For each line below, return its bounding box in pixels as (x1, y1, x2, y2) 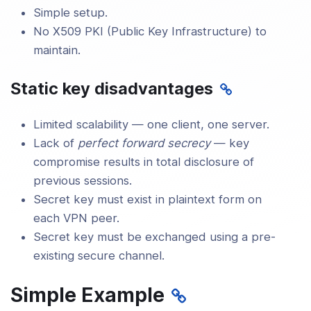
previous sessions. (33, 174, 133, 188)
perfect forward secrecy (78, 136, 211, 151)
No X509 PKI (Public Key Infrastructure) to (33, 24, 267, 38)
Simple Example (10, 282, 165, 307)
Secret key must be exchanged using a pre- (33, 230, 276, 244)
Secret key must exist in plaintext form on (33, 192, 262, 207)
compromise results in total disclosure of (33, 155, 255, 169)
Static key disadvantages (10, 78, 213, 99)
